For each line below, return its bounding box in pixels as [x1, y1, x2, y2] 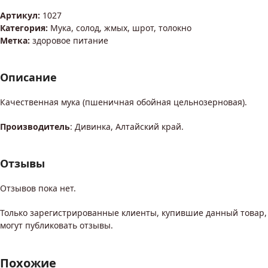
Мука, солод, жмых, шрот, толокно [50, 22, 191, 34]
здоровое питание [32, 35, 108, 47]
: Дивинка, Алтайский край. [70, 121, 184, 133]
